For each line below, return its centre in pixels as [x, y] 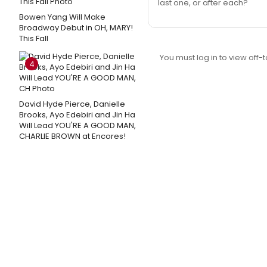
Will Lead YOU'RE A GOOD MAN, [77, 125]
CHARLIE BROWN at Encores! [72, 136]
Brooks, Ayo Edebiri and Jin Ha [77, 115]
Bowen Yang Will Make [62, 17]
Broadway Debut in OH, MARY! [76, 28]
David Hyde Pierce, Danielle [72, 104]
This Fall [34, 38]
